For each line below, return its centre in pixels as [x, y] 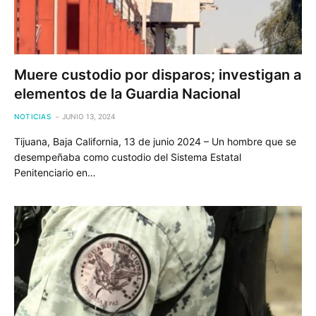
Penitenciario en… [55, 172]
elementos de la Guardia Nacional [127, 93]
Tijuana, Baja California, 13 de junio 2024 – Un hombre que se [155, 141]
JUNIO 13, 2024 [89, 116]
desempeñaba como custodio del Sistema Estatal [128, 157]
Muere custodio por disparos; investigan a [158, 74]
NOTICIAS [32, 116]
